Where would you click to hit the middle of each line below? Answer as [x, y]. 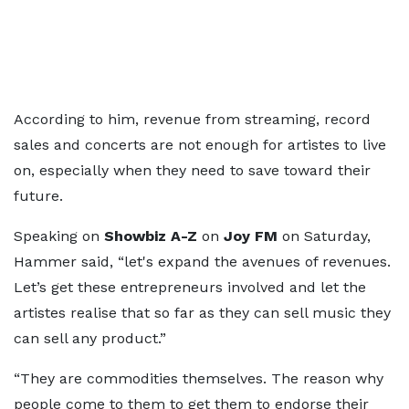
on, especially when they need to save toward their [192, 170]
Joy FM [251, 236]
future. [38, 196]
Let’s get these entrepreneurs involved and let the [190, 287]
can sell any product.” [90, 338]
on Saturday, [324, 236]
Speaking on [59, 236]
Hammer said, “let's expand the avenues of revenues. [202, 262]
